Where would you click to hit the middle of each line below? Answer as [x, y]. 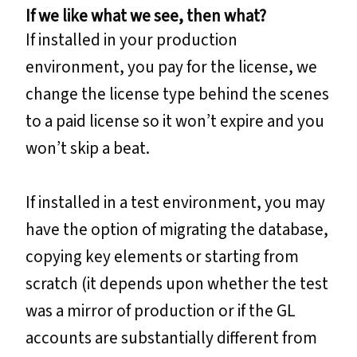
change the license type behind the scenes [177, 94]
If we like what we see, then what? [146, 16]
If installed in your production [131, 40]
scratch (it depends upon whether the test [177, 284]
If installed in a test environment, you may [175, 203]
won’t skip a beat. [88, 149]
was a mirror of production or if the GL [161, 311]
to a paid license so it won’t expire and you [175, 122]
